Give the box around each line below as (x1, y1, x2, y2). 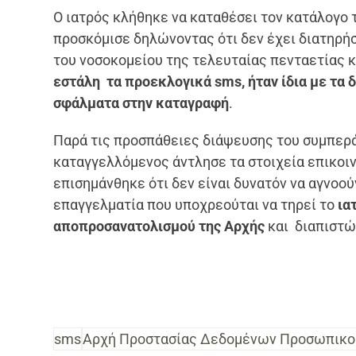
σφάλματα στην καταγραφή (53, 94, 230, 111)
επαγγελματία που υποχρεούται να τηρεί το (53, 195, 335, 213)
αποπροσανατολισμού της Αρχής (53, 217, 265, 234)
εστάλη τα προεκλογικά (53, 72, 215, 90)
